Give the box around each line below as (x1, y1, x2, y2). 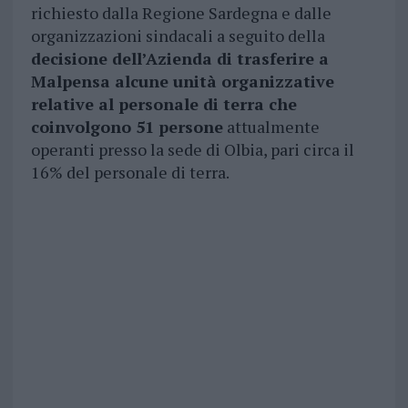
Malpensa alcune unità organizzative (30, 70, 334, 93)
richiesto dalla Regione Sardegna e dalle (30, 2, 331, 25)
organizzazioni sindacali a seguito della (30, 25, 325, 47)
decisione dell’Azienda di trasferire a (30, 47, 329, 70)
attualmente (222, 116, 320, 138)
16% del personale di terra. (30, 161, 229, 184)
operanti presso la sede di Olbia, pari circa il (30, 138, 354, 161)
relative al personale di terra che (30, 93, 297, 116)
